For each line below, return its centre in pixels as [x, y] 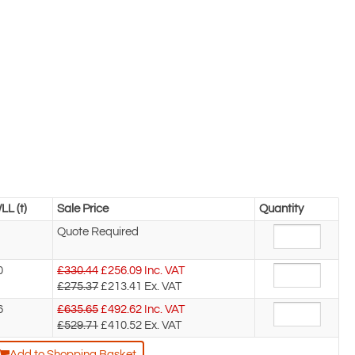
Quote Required [98, 232]
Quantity [281, 209]
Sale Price [83, 209]
